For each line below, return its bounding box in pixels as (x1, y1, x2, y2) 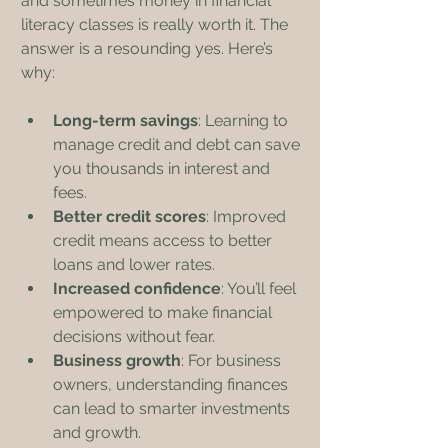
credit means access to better (53, 230, 276, 250)
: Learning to (198, 110, 292, 130)
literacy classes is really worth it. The (21, 14, 292, 34)
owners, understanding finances (53, 374, 292, 394)
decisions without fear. (53, 326, 215, 346)
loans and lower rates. (53, 254, 215, 274)
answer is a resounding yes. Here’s (21, 38, 277, 58)
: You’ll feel (221, 278, 300, 298)
